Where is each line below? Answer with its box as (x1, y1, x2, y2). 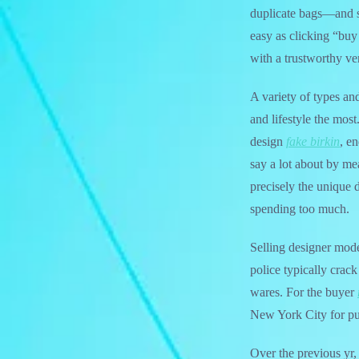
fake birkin (286, 135, 340, 148)
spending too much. (250, 202, 349, 216)
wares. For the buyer (250, 285, 357, 299)
